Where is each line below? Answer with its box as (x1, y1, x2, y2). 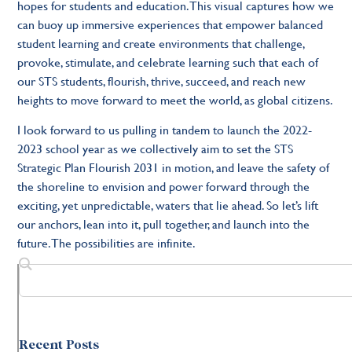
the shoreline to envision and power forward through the (17, 177, 310, 196)
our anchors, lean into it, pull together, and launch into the (17, 214, 310, 233)
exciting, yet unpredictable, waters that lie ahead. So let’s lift (17, 196, 319, 214)
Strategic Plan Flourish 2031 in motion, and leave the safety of (17, 158, 330, 177)
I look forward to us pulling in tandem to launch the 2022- (17, 120, 313, 139)
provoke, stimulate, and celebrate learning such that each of (17, 53, 319, 71)
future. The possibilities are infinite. (17, 233, 196, 252)
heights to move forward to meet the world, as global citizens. (17, 90, 334, 109)
